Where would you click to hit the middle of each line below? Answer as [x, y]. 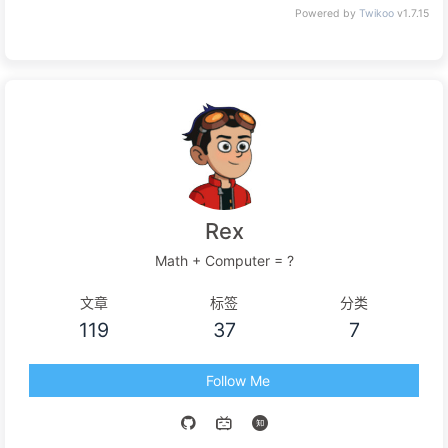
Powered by [327, 13]
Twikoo [376, 13]
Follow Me [237, 380]
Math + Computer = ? [224, 260]
